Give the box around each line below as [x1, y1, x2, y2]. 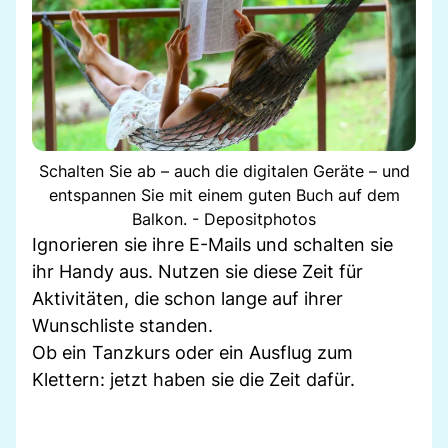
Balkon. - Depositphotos [132, 208, 316, 229]
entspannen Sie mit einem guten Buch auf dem [48, 184, 400, 205]
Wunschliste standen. [32, 314, 213, 336]
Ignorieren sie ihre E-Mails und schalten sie [32, 233, 393, 255]
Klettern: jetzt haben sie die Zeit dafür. [32, 368, 355, 390]
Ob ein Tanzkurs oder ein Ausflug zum [32, 341, 353, 363]
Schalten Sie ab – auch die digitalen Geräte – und [38, 160, 410, 181]
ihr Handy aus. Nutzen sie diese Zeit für [32, 260, 363, 282]
